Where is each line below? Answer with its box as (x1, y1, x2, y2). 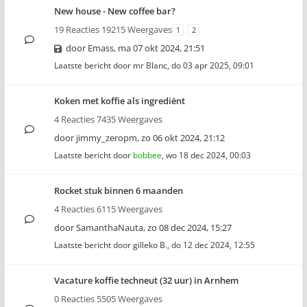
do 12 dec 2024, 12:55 (171, 239, 255, 251)
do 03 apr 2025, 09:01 (171, 60, 254, 71)
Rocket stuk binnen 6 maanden (54, 184, 183, 197)
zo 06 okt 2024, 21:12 (141, 132, 225, 144)
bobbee (133, 149, 162, 161)
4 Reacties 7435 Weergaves (54, 113, 162, 125)
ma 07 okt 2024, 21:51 (118, 42, 205, 54)
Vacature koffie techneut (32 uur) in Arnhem (54, 274, 238, 286)
